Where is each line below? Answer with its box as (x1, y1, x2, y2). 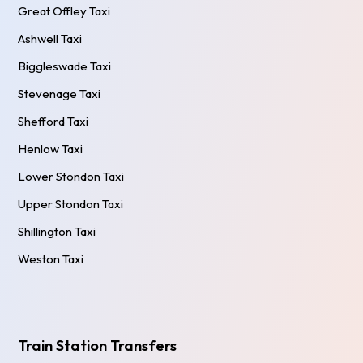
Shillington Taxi (18, 223, 96, 239)
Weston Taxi (18, 250, 84, 267)
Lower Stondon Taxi (18, 168, 125, 184)
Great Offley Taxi (18, 2, 111, 19)
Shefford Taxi (18, 113, 89, 129)
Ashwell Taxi (18, 30, 83, 46)
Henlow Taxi (18, 140, 83, 156)
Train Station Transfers (18, 335, 177, 355)
